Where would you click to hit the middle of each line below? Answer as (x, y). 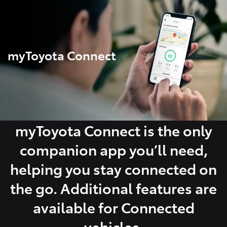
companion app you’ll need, (113, 149)
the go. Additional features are (113, 187)
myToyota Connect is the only (113, 130)
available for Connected (113, 207)
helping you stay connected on (113, 168)
